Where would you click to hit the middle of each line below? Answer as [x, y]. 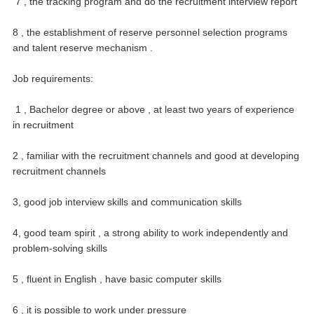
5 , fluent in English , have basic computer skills [117, 279]
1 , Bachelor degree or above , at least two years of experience [155, 109]
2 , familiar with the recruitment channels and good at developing [156, 155]
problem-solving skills [60, 248]
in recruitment [43, 124]
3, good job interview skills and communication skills [127, 202]
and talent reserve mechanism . [83, 47]
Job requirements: [53, 78]
